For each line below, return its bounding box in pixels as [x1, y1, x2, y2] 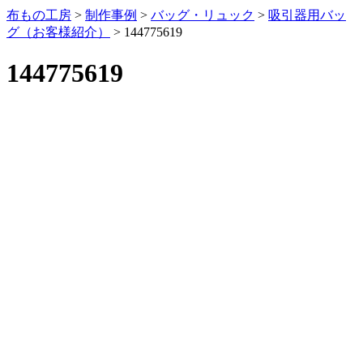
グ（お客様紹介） [6, 25, 110, 39]
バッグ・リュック [151, 8, 254, 22]
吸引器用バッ [268, 8, 346, 22]
